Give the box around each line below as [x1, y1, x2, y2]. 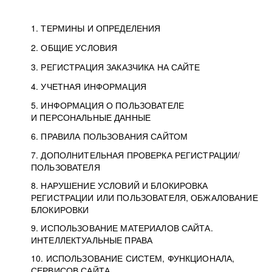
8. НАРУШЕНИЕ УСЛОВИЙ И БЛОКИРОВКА [31, 179, 208, 191]
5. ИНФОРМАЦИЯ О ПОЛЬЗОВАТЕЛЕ [31, 99, 184, 111]
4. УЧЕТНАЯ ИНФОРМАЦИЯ [31, 80, 146, 92]
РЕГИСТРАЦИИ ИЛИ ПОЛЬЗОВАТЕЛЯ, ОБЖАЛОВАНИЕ [31, 191, 258, 203]
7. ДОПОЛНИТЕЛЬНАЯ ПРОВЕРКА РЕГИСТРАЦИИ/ [31, 149, 240, 161]
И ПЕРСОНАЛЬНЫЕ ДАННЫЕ [31, 111, 151, 123]
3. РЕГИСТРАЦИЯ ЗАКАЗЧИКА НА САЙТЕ [31, 61, 200, 73]
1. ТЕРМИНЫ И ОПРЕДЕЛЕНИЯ [31, 22, 161, 34]
